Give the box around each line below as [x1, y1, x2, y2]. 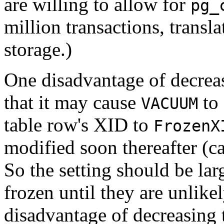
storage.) [4, 38, 72, 60]
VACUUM [141, 94, 198, 113]
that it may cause [4, 91, 141, 113]
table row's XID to [4, 114, 153, 136]
